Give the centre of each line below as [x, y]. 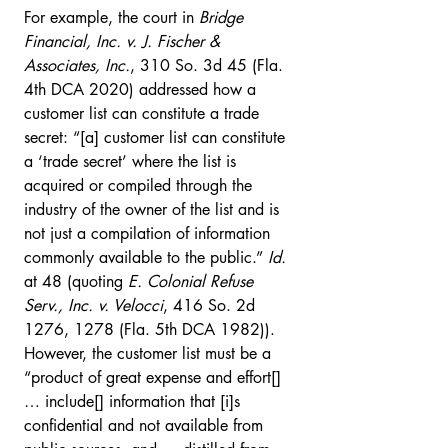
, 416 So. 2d [211, 305]
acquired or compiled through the [140, 185]
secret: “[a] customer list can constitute [157, 137]
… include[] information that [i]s [134, 401]
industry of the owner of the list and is [154, 209]
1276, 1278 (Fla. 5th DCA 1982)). [152, 329]
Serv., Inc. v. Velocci [93, 305]
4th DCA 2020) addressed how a [142, 89]
